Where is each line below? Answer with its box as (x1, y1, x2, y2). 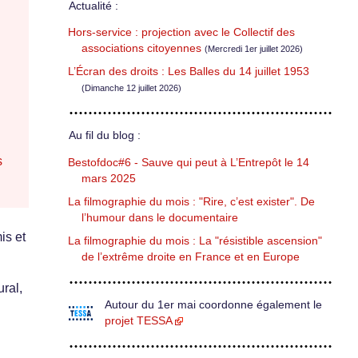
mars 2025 (82, 172, 136, 185)
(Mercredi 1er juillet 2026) (205, 44, 303, 54)
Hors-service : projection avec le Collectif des (68, 26, 295, 39)
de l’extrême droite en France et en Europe (82, 250, 300, 263)
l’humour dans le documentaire (82, 211, 238, 224)
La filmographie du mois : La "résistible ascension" (68, 234, 322, 247)
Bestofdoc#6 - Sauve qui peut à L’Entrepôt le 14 (68, 156, 309, 169)
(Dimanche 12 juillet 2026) (82, 83, 181, 93)
